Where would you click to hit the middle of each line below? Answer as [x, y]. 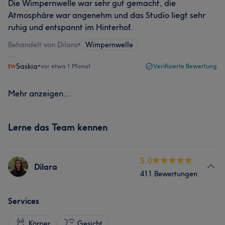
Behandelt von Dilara [43, 45]
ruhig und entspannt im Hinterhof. [70, 27]
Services [24, 201]
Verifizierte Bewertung [185, 66]
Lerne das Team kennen [58, 127]
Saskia [27, 66]
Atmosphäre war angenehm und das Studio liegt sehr [107, 15]
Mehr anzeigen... [39, 93]
